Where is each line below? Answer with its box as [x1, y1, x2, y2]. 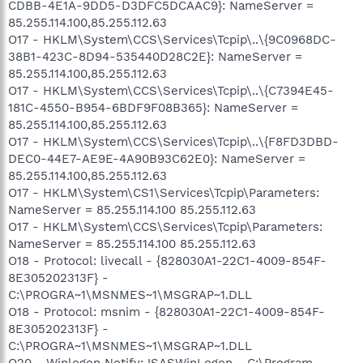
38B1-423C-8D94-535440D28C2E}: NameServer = [8, 49, 302, 64]
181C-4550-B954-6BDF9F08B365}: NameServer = [8, 100, 298, 115]
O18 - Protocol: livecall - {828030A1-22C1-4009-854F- [8, 253, 327, 268]
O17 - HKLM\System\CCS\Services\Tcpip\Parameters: [8, 219, 322, 234]
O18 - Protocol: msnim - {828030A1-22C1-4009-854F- [8, 304, 325, 319]
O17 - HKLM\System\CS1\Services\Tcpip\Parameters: [8, 185, 319, 200]
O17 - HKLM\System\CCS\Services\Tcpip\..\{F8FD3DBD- [8, 134, 339, 149]
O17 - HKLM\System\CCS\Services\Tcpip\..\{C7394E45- [8, 83, 334, 98]
